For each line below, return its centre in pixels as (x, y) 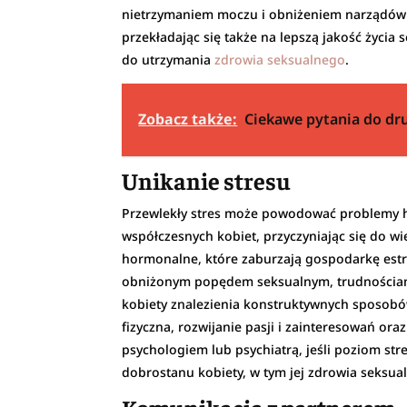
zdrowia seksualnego (280, 59)
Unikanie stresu (207, 180)
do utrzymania (169, 59)
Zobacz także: (188, 119)
